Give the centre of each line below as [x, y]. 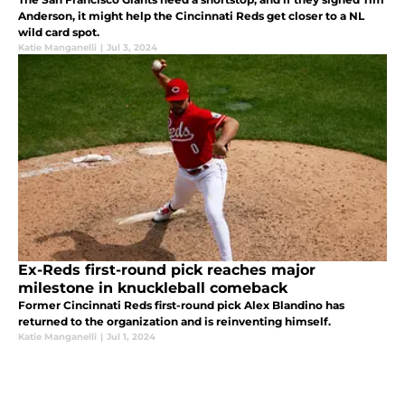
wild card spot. [59, 32]
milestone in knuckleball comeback [153, 287]
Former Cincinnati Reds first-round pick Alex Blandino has [181, 305]
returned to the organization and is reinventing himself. [174, 321]
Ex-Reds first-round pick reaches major [167, 269]
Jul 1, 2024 [131, 336]
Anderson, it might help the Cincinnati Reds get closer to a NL [191, 15]
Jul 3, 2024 [132, 47]
